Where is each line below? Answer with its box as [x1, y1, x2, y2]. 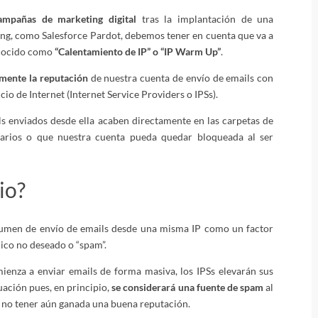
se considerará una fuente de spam [111, 281, 264, 294]
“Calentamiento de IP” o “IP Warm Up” [55, 45, 221, 57]
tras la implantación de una [136, 12, 274, 25]
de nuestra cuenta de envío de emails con [87, 71, 274, 84]
